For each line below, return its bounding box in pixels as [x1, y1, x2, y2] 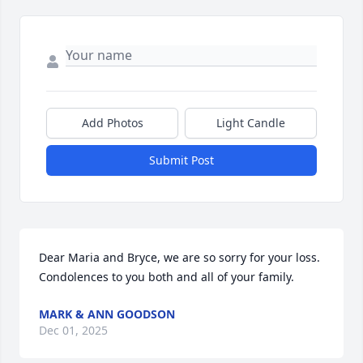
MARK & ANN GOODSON [39, 306, 175, 322]
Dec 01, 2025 [39, 322, 108, 339]
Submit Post [149, 152, 214, 169]
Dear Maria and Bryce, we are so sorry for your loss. [39, 250, 320, 266]
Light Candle [216, 115, 285, 131]
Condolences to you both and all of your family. [39, 269, 294, 285]
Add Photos [81, 115, 143, 131]
